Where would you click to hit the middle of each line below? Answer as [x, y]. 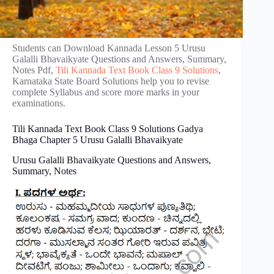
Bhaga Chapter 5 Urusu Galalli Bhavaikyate [98, 140]
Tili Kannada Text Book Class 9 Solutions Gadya [108, 129]
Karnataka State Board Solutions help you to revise [111, 81]
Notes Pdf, [34, 70]
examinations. [39, 103]
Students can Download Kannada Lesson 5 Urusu [109, 48]
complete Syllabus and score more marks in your [106, 92]
